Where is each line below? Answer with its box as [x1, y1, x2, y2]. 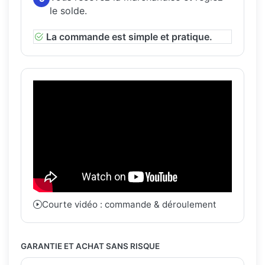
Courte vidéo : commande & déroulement [42, 198, 216, 210]
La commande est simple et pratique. [46, 30, 212, 43]
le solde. [50, 4, 87, 17]
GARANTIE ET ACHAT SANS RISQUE [21, 241, 160, 251]
